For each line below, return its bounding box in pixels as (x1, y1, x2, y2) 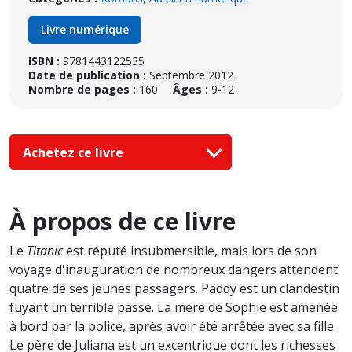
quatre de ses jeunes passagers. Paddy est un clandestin (9, 280, 339, 298)
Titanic (27, 242, 63, 260)
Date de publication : (28, 68, 146, 82)
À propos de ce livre (9, 205, 236, 238)
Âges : (173, 82, 208, 97)
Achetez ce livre (23, 143, 126, 161)
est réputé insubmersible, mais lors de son (63, 242, 317, 260)
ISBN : (28, 53, 60, 68)
